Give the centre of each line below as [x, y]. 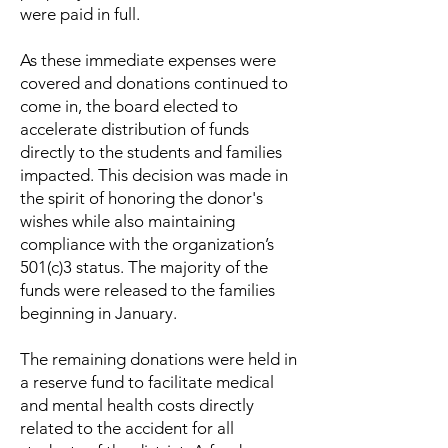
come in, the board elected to [129, 106]
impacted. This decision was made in [154, 175]
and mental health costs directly [137, 405]
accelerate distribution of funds [134, 129]
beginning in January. [100, 313]
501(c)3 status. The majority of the [144, 267]
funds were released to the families [147, 290]
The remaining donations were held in [158, 359]
